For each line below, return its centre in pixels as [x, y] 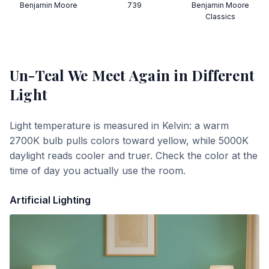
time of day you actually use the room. [98, 171]
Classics [220, 17]
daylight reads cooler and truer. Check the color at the [134, 156]
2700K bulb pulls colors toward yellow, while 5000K [129, 141]
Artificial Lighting [50, 200]
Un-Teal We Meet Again [90, 75]
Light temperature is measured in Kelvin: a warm [119, 125]
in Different [213, 75]
